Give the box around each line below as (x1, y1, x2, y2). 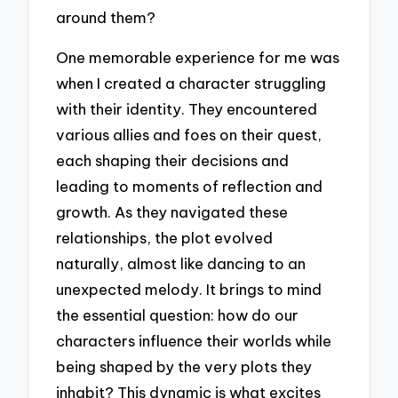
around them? (56, 8, 156, 28)
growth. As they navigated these (56, 202, 289, 221)
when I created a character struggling (56, 73, 327, 92)
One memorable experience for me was (56, 47, 340, 67)
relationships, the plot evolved (56, 227, 274, 247)
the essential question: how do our (56, 305, 299, 324)
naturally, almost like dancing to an (56, 253, 306, 273)
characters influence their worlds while (56, 330, 332, 350)
